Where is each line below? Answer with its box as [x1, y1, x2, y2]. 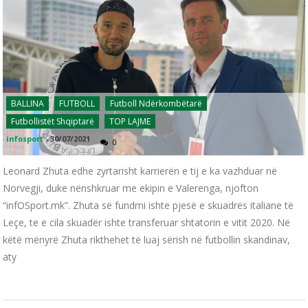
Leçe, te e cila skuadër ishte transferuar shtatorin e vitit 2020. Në [3, 216, 291, 230]
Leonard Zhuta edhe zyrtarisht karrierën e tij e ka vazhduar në [3, 164, 278, 178]
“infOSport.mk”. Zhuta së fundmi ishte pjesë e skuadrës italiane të [3, 199, 294, 212]
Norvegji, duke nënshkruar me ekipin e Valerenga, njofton [3, 181, 259, 195]
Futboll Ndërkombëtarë [110, 98, 203, 110]
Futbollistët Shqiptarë [11, 115, 95, 128]
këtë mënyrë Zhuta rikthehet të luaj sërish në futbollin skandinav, [3, 233, 291, 247]
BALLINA [11, 98, 45, 110]
